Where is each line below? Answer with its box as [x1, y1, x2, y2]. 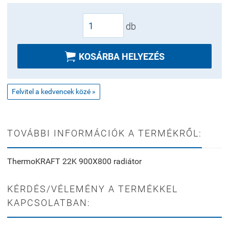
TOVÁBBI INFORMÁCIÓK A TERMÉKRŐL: [7, 127, 202, 139]
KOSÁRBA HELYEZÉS [78, 51, 165, 62]
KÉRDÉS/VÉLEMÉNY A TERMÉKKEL [7, 183, 178, 194]
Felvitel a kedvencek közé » [12, 87, 96, 96]
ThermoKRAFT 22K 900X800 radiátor [7, 156, 142, 166]
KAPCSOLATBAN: [7, 197, 90, 208]
